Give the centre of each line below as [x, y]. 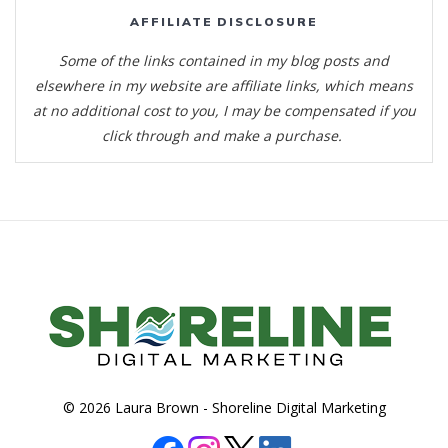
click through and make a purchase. [224, 135]
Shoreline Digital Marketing [298, 407]
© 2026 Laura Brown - [137, 407]
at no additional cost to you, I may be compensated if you [224, 110]
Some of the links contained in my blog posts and [224, 60]
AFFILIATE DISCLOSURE [224, 21]
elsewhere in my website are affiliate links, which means [224, 85]
